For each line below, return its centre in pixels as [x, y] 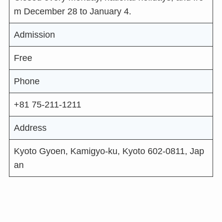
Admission [34, 35]
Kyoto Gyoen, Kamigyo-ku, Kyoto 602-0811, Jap [109, 151]
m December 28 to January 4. [72, 12]
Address [30, 128]
